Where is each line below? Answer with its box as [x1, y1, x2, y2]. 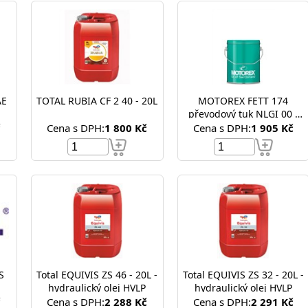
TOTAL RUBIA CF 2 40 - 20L [36, 94, 158, 107]
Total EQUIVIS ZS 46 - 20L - [36, 268, 158, 281]
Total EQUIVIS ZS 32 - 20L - [182, 268, 304, 281]
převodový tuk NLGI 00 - [188, 107, 298, 120]
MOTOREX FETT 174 [198, 94, 289, 107]
